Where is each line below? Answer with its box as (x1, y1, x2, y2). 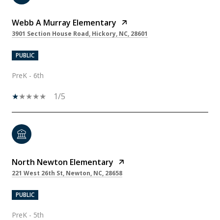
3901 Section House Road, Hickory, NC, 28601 (12, 29, 148, 38)
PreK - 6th (12, 70, 44, 80)
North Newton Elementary (12, 156, 113, 167)
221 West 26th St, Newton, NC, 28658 (12, 168, 122, 177)
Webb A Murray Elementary (12, 17, 116, 28)
